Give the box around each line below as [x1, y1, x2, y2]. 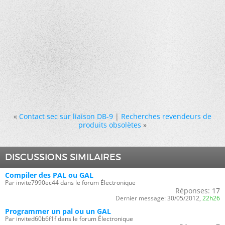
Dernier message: [116, 193, 166, 202]
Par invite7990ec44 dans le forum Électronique [5, 178, 136, 187]
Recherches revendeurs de [121, 111, 211, 121]
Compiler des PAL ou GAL [5, 170, 93, 180]
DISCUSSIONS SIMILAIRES [5, 151, 121, 163]
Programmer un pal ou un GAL [5, 206, 111, 216]
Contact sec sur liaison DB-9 [19, 111, 113, 121]
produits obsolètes [78, 120, 141, 130]
